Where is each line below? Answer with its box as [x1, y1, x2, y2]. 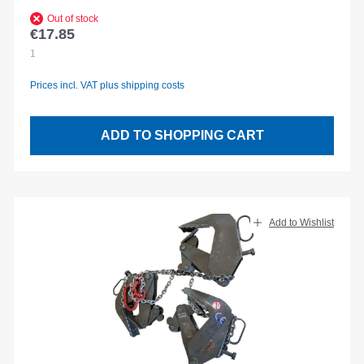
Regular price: [29, 35, 120, 52]
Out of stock [47, 13, 98, 25]
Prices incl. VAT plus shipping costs [30, 79, 184, 91]
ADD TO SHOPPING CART [100, 128, 264, 143]
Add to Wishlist [269, 217, 334, 229]
